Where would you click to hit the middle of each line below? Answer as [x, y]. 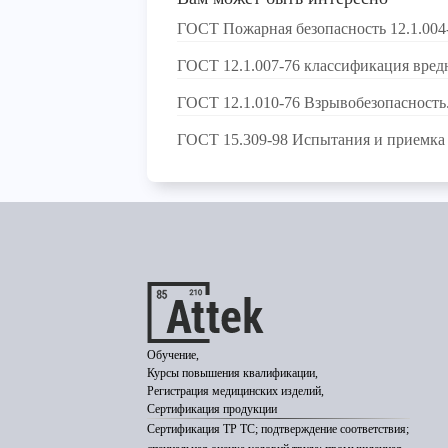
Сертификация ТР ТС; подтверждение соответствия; [278, 429]
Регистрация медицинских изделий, [235, 391]
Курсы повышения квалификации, [232, 373]
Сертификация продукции [212, 409]
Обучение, [173, 355]
